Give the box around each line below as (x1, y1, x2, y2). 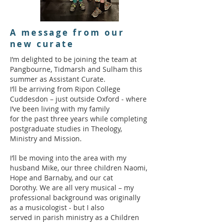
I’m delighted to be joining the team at (10, 55, 137, 64)
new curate (10, 38, 74, 50)
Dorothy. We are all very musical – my (10, 183, 134, 192)
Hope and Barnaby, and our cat (10, 173, 113, 182)
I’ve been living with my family (10, 104, 110, 113)
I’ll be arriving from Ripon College (10, 84, 120, 94)
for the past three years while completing (10, 114, 147, 123)
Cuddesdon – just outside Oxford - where (10, 94, 147, 104)
